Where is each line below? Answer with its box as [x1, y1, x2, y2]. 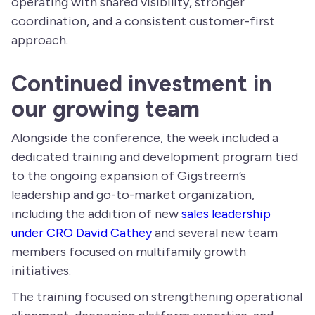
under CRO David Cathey [11, 225, 152, 240]
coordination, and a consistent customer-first [11, 13, 275, 29]
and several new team [152, 225, 278, 240]
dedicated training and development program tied [11, 149, 298, 165]
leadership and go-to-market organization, [11, 187, 255, 202]
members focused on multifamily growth [11, 244, 246, 259]
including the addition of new [11, 206, 179, 221]
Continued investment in [11, 70, 272, 97]
